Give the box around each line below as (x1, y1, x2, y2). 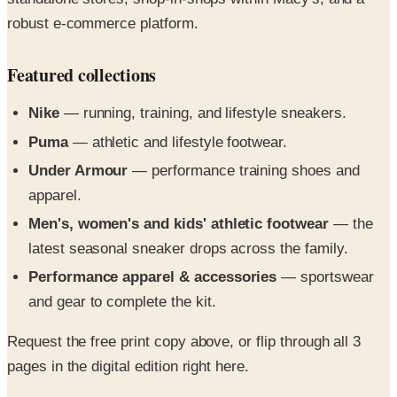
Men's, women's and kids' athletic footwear (28, 174, 329, 191)
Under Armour (28, 120, 128, 137)
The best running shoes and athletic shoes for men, (7, 357, 345, 375)
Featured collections (7, 20, 157, 47)
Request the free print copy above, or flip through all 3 (7, 292, 362, 309)
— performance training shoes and (128, 120, 360, 137)
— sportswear (276, 227, 374, 245)
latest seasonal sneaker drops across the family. (28, 198, 348, 216)
